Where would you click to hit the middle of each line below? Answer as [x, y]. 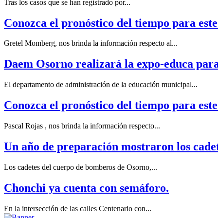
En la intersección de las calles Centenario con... [78, 208]
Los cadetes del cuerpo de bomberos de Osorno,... [81, 167]
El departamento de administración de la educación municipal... [101, 85]
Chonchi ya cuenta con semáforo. [86, 188]
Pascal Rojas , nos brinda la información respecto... [82, 126]
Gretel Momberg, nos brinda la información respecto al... [91, 43]
